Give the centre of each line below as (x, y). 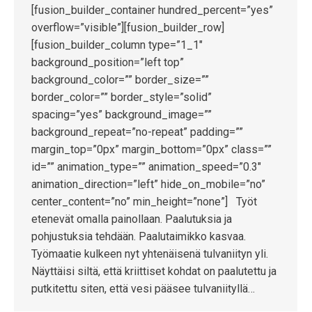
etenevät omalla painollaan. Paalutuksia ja (132, 219)
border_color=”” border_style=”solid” (122, 97)
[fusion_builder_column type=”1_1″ (117, 45)
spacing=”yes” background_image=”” (122, 115)
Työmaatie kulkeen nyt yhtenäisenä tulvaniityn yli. (150, 254)
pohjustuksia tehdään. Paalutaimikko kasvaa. (139, 236)
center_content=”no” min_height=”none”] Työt (144, 202)
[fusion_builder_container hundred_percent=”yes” (152, 10)
